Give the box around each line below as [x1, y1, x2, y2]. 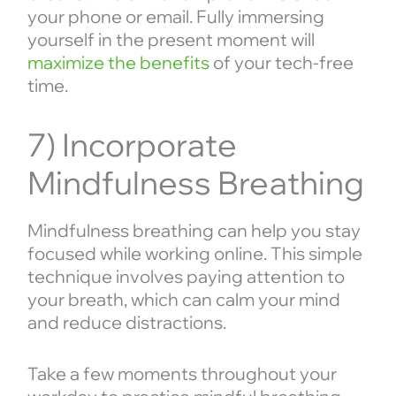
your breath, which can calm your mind [27, 288, 340, 311]
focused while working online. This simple [27, 242, 362, 265]
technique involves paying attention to [27, 265, 345, 288]
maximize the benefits [27, 51, 209, 74]
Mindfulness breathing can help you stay [27, 219, 361, 242]
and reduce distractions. [27, 311, 226, 334]
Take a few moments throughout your [27, 362, 337, 385]
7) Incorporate [27, 125, 238, 165]
